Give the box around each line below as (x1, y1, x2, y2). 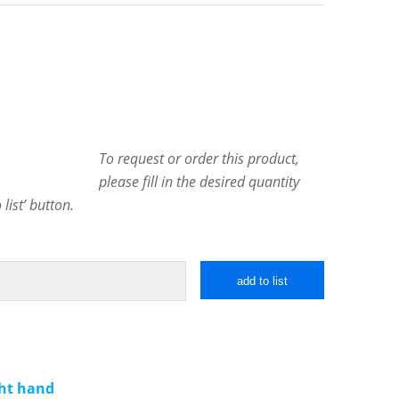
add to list (237, 274, 289, 289)
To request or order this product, (99, 149, 300, 169)
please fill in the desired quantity (99, 172, 300, 192)
